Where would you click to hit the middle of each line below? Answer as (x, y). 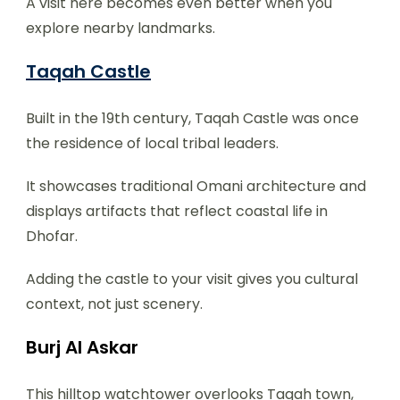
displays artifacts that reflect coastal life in (177, 212)
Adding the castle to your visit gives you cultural (192, 279)
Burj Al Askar (82, 348)
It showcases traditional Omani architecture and (196, 187)
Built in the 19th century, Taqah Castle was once (192, 119)
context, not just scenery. (114, 304)
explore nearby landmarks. (121, 29)
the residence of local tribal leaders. (152, 144)
